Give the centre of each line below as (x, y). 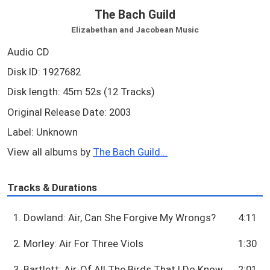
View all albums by (50, 152)
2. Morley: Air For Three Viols (79, 244)
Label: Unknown (42, 132)
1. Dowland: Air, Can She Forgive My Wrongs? (115, 218)
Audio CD (28, 52)
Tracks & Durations (52, 187)
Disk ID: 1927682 (44, 72)
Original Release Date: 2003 (69, 112)
